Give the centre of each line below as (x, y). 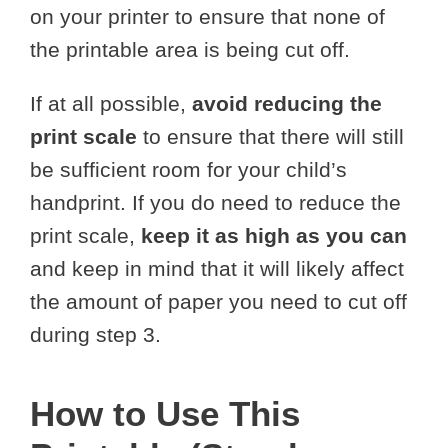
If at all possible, (111, 103)
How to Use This (165, 413)
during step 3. (95, 334)
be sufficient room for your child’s (188, 169)
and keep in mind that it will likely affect (217, 268)
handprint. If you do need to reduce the (215, 202)
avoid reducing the (287, 103)
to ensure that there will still (270, 136)
